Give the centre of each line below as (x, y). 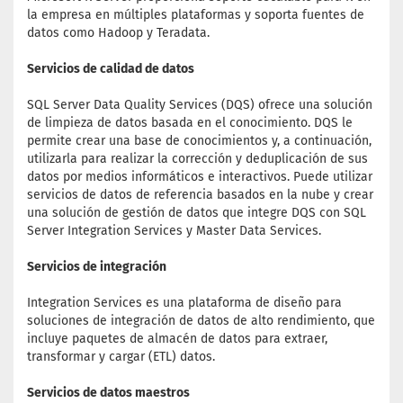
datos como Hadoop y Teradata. (118, 33)
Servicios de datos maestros (108, 393)
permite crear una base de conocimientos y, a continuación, (199, 141)
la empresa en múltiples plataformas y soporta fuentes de (196, 15)
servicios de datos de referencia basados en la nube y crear (200, 195)
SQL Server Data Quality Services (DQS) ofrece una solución (200, 105)
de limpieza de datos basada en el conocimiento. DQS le (190, 123)
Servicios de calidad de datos (111, 69)
